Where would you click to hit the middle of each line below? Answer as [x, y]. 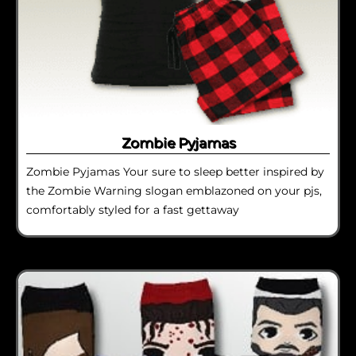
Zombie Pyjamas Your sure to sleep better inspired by [175, 171]
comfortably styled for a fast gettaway [133, 209]
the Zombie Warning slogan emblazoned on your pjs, [174, 190]
